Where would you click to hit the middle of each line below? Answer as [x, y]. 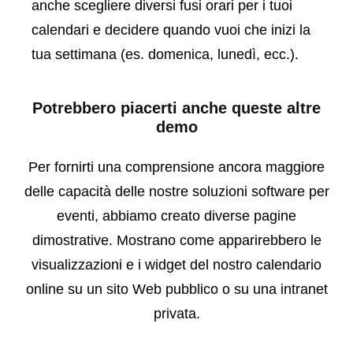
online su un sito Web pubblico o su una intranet [176, 290]
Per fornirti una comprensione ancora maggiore [176, 167]
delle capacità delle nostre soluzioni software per [176, 192]
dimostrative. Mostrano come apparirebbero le [176, 241]
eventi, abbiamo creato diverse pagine [176, 216]
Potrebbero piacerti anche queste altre [176, 108]
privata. [176, 314]
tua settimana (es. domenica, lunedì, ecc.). [165, 55]
